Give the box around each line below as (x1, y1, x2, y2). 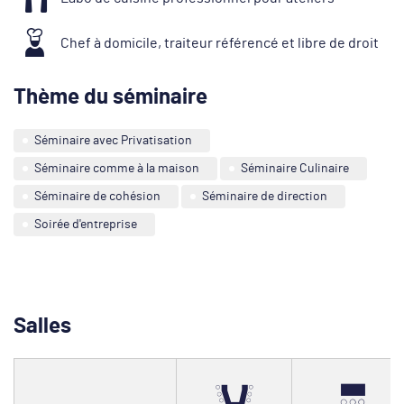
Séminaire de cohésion (34, 190, 161, 204)
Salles (14, 316, 71, 338)
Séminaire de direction (202, 190, 327, 204)
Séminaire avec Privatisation (34, 134, 192, 148)
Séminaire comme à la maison (34, 162, 199, 176)
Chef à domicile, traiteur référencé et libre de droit (60, 36, 379, 51)
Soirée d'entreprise (34, 218, 137, 232)
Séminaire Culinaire (241, 162, 349, 176)
